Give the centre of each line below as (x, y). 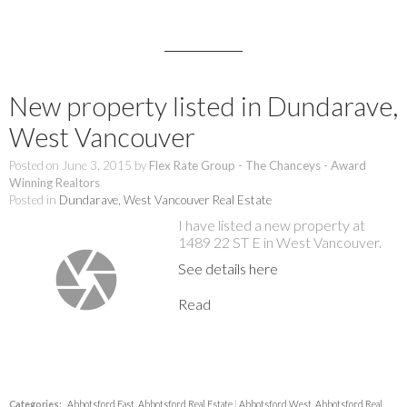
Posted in (33, 199)
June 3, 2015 (97, 165)
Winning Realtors (55, 182)
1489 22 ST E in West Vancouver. (280, 242)
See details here (228, 268)
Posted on (35, 165)
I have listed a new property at (272, 224)
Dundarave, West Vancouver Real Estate (165, 199)
